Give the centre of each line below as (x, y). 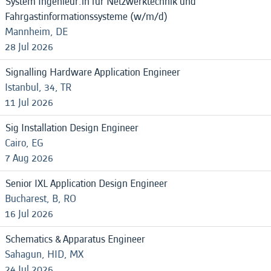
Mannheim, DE (36, 32)
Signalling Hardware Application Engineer (93, 72)
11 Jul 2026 (29, 103)
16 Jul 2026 (29, 214)
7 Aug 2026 (29, 158)
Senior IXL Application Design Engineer (87, 184)
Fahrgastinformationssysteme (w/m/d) (86, 17)
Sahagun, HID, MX (44, 254)
